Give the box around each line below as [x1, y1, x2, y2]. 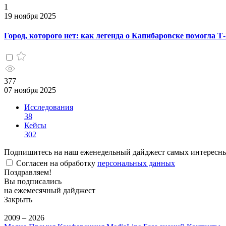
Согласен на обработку [16, 158, 95, 167]
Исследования [24, 102, 73, 111]
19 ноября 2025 [4, 12, 56, 21]
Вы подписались [4, 177, 62, 186]
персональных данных [97, 158, 175, 167]
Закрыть [4, 195, 32, 204]
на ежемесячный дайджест [4, 186, 95, 195]
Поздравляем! [4, 167, 51, 177]
